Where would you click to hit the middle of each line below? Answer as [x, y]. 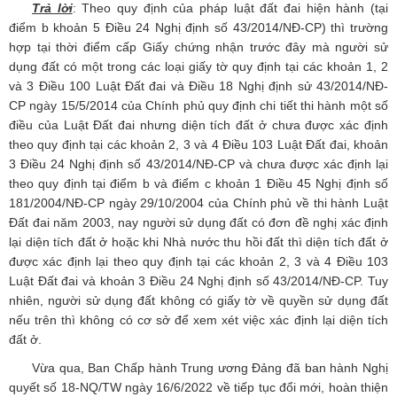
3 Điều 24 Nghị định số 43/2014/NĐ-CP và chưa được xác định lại [198, 164]
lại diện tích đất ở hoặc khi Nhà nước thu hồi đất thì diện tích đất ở [198, 242]
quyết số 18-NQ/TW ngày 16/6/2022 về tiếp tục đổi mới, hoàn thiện [198, 388]
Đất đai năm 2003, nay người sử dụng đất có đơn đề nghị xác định [198, 223]
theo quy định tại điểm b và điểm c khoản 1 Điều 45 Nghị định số [198, 184]
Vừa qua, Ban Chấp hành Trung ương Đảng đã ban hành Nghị [210, 368]
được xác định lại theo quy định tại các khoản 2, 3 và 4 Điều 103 [198, 262]
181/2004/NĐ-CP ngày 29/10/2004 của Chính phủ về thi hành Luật [198, 203]
